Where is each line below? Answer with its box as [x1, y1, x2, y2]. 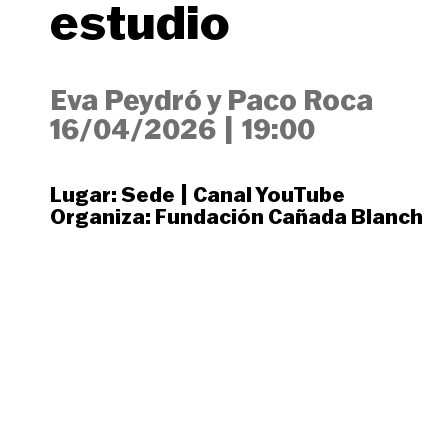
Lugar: [50, 182, 121, 207]
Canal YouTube [193, 182, 345, 207]
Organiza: [50, 204, 155, 229]
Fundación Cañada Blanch [155, 204, 423, 229]
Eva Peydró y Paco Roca [50, 83, 373, 117]
